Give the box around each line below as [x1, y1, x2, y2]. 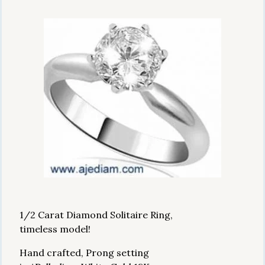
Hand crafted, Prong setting [20, 247, 149, 258]
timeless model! [20, 223, 91, 235]
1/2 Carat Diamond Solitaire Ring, [20, 209, 173, 221]
